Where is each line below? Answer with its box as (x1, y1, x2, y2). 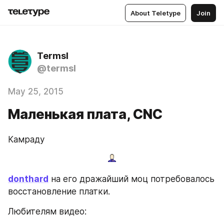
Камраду (8, 134, 44, 144)
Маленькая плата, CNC (8, 106, 162, 122)
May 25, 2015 (8, 86, 63, 96)
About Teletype (130, 8, 180, 17)
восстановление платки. (8, 186, 110, 196)
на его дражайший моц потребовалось (48, 173, 214, 184)
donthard (8, 173, 48, 184)
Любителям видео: (8, 206, 86, 216)
